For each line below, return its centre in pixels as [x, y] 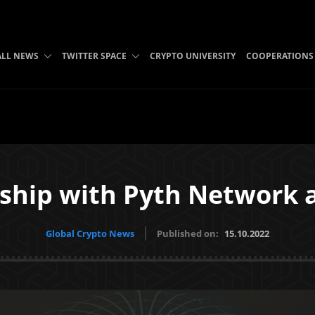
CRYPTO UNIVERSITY [192, 56]
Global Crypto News [90, 233]
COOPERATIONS [279, 56]
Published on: [189, 233]
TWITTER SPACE [94, 56]
